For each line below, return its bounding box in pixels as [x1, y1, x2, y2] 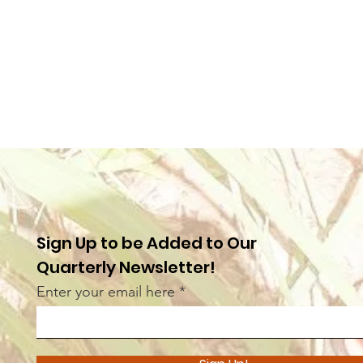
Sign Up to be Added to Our [36, 232, 258, 254]
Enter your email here [36, 283, 176, 301]
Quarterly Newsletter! [36, 256, 216, 279]
